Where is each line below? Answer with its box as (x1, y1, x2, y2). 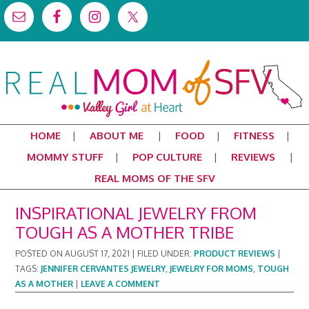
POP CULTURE (132, 150, 202, 163)
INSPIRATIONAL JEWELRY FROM (15, 202, 257, 223)
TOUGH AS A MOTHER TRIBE (15, 221, 235, 243)
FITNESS (234, 129, 275, 142)
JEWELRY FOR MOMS (170, 263, 254, 274)
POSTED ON (15, 248, 66, 259)
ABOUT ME (90, 129, 143, 142)
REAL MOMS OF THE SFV (94, 172, 215, 185)
